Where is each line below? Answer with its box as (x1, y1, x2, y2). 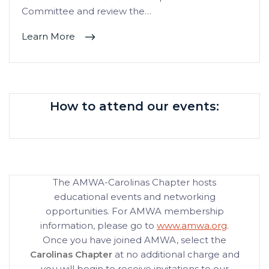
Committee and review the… (22, 5, 151, 17)
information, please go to (40, 220, 157, 232)
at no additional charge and (112, 249, 240, 261)
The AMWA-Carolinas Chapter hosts (53, 177, 216, 189)
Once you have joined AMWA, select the (43, 234, 226, 246)
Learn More (22, 31, 77, 43)
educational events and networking (53, 191, 216, 203)
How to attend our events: (50, 99, 219, 114)
